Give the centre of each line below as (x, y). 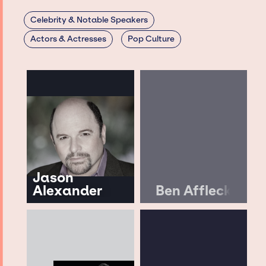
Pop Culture (151, 39)
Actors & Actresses (69, 39)
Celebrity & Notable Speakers (89, 20)
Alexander (68, 190)
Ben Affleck (194, 190)
